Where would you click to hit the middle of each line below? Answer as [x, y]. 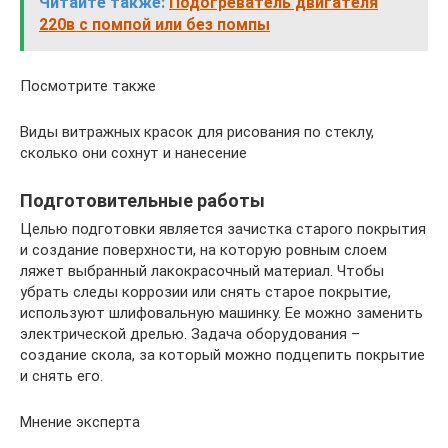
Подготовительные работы [142, 200]
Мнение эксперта [80, 421]
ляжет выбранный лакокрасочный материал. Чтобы [202, 270]
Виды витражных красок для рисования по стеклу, [197, 131]
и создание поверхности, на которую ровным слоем [203, 249]
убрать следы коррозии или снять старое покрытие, [205, 291]
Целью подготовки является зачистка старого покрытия [223, 228]
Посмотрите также [88, 85]
